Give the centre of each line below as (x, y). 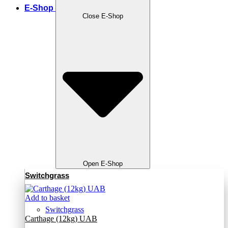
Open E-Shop (103, 164)
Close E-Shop (103, 16)
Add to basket (47, 198)
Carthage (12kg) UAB (61, 219)
